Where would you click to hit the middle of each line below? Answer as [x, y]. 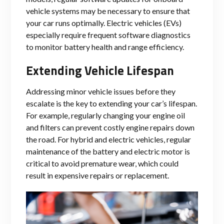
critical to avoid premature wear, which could [102, 163]
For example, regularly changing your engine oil [105, 115]
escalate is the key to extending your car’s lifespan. [111, 103]
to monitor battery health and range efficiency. [105, 46]
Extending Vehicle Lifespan [100, 70]
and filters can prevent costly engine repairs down [110, 127]
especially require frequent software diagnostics [108, 34]
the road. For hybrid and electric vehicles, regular [108, 139]
